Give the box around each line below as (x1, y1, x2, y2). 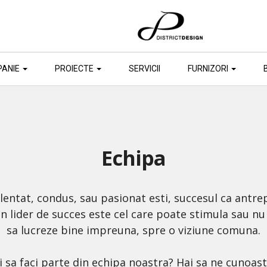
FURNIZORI (188, 63, 230, 73)
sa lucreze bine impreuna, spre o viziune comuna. (7, 223, 260, 237)
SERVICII (129, 63, 160, 73)
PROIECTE (55, 63, 95, 73)
